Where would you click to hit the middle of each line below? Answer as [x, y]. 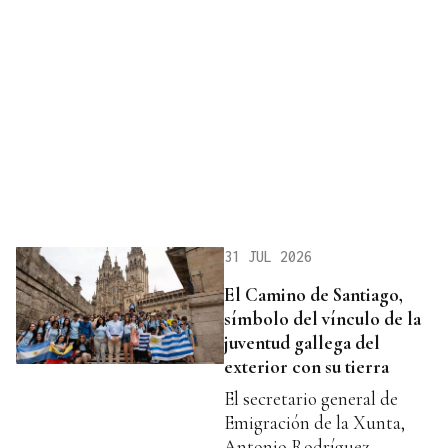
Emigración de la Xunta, [314, 423]
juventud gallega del [302, 343]
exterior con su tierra [306, 367]
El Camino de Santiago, [313, 295]
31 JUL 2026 [268, 257]
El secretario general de [311, 399]
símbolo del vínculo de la [322, 319]
